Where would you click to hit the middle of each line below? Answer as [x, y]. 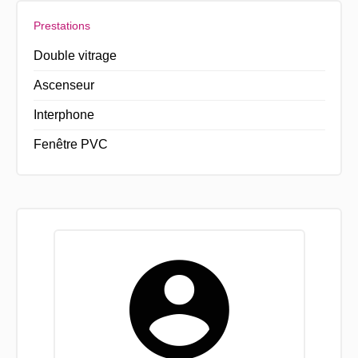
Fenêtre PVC [70, 144]
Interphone [64, 114]
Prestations [62, 25]
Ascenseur [64, 85]
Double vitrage [75, 55]
